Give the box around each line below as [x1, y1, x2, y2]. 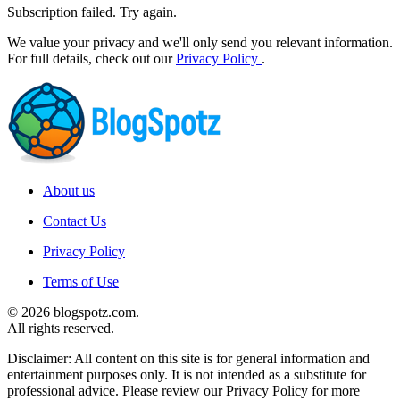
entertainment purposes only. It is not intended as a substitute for [7, 366, 366, 382]
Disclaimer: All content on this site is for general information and [7, 350, 370, 366]
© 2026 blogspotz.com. [7, 304, 139, 320]
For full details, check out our [7, 50, 176, 66]
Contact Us [43, 212, 106, 229]
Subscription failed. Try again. [7, 4, 177, 20]
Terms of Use [43, 273, 119, 289]
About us [43, 182, 95, 198]
